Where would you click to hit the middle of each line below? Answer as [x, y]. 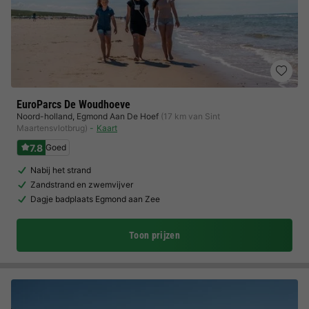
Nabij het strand [61, 170]
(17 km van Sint [190, 116]
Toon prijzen [154, 235]
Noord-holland [44, 116]
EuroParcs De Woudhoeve [73, 104]
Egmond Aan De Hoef [118, 116]
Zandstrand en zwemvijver [82, 185]
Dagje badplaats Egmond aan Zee [95, 199]
